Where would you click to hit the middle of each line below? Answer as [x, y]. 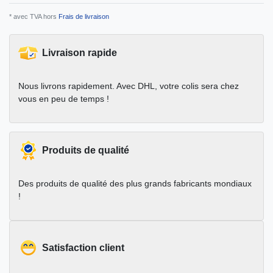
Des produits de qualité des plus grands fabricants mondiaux [135, 184]
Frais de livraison [83, 17]
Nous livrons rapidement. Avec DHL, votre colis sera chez [129, 86]
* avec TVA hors [33, 17]
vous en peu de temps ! [64, 99]
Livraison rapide [80, 53]
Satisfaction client [83, 248]
